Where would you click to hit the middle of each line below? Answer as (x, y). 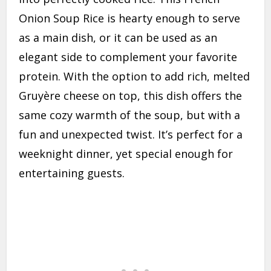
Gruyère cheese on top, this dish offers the (131, 95)
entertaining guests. (72, 173)
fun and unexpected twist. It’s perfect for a (131, 134)
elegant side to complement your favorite (128, 57)
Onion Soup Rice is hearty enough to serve (130, 18)
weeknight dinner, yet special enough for (126, 153)
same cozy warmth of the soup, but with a (130, 115)
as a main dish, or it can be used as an (118, 37)
